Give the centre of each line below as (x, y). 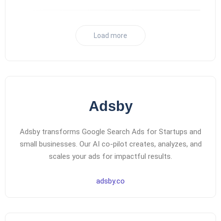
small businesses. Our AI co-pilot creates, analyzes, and (110, 144)
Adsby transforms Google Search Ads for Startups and (110, 132)
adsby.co (110, 181)
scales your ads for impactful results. (110, 156)
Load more (110, 35)
